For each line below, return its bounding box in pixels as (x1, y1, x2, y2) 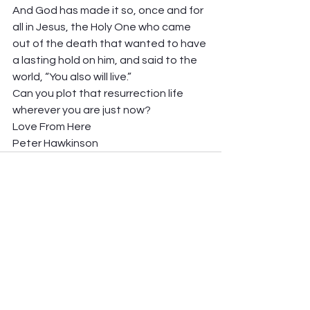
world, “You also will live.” (12, 71, 134, 82)
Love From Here (12, 121, 93, 132)
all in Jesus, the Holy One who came (12, 21, 193, 33)
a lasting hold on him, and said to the (12, 55, 199, 66)
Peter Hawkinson (12, 138, 98, 149)
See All (191, 248, 221, 258)
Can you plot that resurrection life (12, 88, 185, 99)
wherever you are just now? (12, 104, 153, 116)
